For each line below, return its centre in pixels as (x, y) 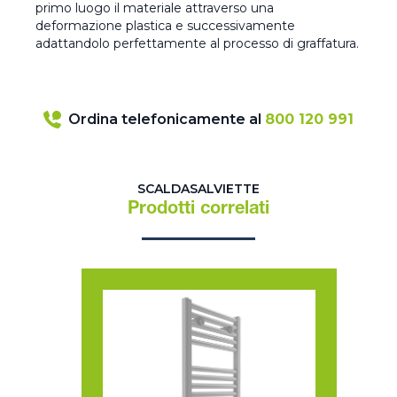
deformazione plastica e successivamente (165, 26)
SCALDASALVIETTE (198, 189)
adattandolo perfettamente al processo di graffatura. (197, 44)
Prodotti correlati (198, 210)
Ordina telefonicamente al (167, 120)
